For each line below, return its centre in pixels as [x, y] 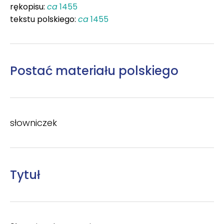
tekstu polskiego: [44, 19]
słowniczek [33, 122]
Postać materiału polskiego [94, 70]
